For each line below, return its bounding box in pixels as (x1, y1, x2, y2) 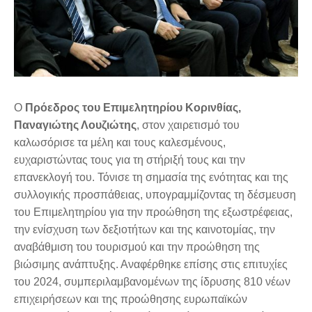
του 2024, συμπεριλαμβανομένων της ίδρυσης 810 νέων (14, 276, 290, 288)
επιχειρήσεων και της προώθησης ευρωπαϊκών (14, 293, 247, 306)
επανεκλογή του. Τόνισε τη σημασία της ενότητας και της (14, 171, 288, 184)
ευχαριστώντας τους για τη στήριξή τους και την (14, 154, 245, 166)
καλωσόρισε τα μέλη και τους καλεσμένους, (14, 136, 226, 149)
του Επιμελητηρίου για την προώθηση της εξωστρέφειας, (14, 206, 292, 219)
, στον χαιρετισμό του (136, 119, 240, 132)
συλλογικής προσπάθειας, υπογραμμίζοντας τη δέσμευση (14, 189, 296, 201)
